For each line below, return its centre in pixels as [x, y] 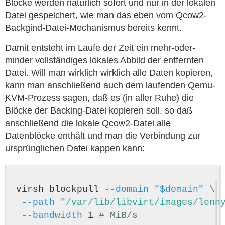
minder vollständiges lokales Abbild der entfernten [104, 60]
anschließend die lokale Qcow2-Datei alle [88, 123]
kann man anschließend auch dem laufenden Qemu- [110, 85]
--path [38, 202]
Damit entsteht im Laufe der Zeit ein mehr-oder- [100, 48]
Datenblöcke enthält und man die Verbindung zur [103, 136]
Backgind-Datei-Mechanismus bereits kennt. [93, 28]
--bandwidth [52, 215]
